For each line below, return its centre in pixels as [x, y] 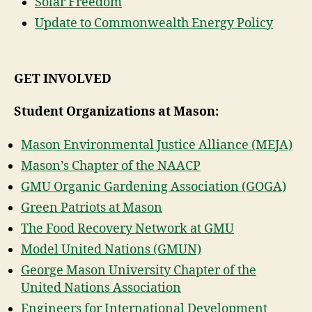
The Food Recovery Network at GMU [127, 228]
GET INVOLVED [63, 79]
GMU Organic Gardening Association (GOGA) [154, 187]
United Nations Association [101, 288]
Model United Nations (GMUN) [111, 249]
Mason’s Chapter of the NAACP [111, 166]
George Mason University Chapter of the [139, 270]
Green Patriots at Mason [92, 208]
